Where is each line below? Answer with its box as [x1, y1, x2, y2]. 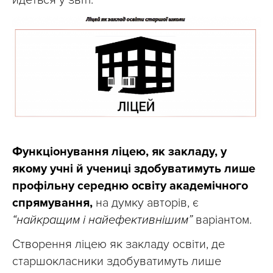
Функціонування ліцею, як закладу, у [12, 144, 227, 159]
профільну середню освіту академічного [12, 178, 248, 193]
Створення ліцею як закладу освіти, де [12, 236, 225, 252]
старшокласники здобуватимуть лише [12, 253, 221, 269]
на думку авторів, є [93, 195, 199, 210]
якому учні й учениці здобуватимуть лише [12, 161, 255, 176]
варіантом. [193, 212, 252, 227]
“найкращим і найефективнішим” [12, 212, 193, 227]
